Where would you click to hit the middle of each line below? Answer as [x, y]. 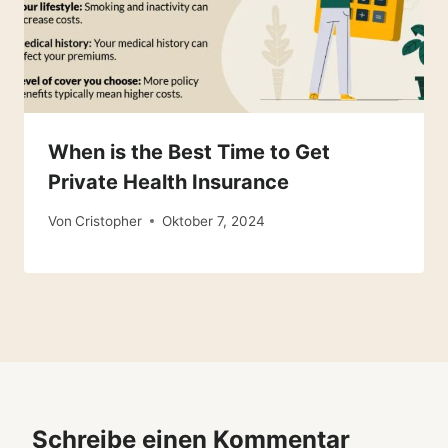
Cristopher [109, 220]
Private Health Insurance [168, 182]
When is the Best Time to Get [189, 152]
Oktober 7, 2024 [214, 220]
